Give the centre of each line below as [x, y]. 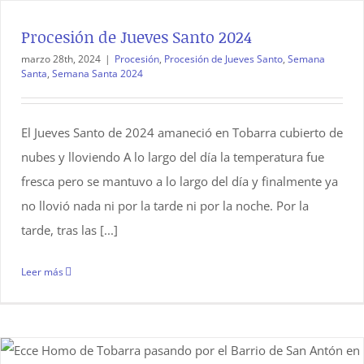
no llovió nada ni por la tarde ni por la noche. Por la [165, 206]
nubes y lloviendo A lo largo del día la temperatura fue [173, 157]
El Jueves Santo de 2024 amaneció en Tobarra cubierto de [182, 133]
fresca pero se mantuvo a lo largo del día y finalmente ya [180, 182]
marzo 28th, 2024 [61, 59]
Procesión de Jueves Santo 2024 [136, 37]
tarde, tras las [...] [69, 230]
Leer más [42, 272]
